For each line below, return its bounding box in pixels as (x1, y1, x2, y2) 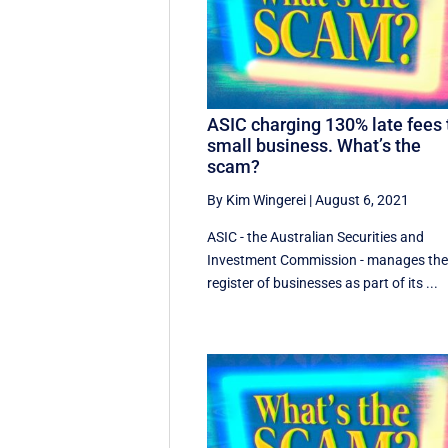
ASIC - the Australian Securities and (207, 229, 425, 246)
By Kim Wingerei (207, 192, 307, 209)
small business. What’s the (207, 135, 422, 157)
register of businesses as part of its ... (207, 275, 439, 292)
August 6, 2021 (315, 192, 410, 209)
